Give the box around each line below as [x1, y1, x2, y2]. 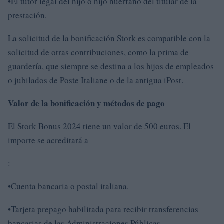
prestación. [8, 9, 47, 21]
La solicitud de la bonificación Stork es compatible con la [8, 32, 210, 44]
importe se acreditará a [8, 134, 88, 146]
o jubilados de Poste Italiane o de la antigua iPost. [8, 74, 183, 86]
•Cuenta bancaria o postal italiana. [8, 180, 129, 192]
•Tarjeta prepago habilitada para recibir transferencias [8, 203, 198, 215]
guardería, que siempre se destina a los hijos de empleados [8, 60, 214, 72]
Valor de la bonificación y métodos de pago [8, 96, 165, 109]
